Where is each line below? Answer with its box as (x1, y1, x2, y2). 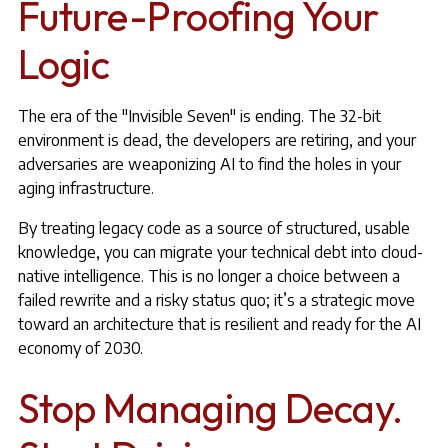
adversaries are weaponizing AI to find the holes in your (17, 154, 401, 174)
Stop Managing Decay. (17, 383, 403, 433)
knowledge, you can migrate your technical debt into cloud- (17, 242, 423, 262)
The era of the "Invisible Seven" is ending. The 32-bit (17, 106, 381, 126)
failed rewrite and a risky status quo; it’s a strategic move (17, 290, 415, 310)
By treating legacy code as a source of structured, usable (17, 218, 410, 238)
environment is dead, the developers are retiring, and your (17, 130, 416, 150)
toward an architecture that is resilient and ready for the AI (17, 314, 421, 334)
